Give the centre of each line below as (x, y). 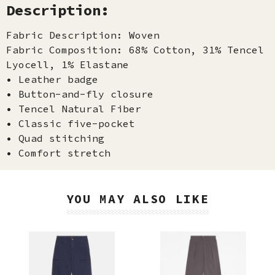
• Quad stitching (55, 138)
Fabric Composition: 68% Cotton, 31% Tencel (135, 50)
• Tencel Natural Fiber (74, 109)
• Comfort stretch (58, 153)
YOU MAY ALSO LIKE (137, 199)
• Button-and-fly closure (80, 94)
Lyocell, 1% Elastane (68, 64)
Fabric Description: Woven (83, 35)
